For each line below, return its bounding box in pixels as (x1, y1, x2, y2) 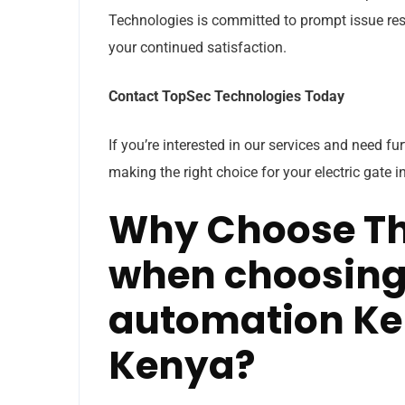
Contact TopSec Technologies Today (108, 87, 344, 105)
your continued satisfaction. (108, 38, 287, 56)
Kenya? (108, 338, 255, 392)
